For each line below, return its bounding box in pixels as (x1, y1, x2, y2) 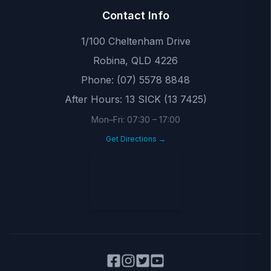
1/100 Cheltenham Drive (80, 35, 191, 47)
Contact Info (102, 9, 169, 22)
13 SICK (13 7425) (125, 93, 207, 105)
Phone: (81, 74, 114, 86)
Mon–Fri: (91, 114, 127, 125)
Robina (93, 54, 125, 67)
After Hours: (64, 93, 122, 105)
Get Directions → (105, 134, 166, 143)
